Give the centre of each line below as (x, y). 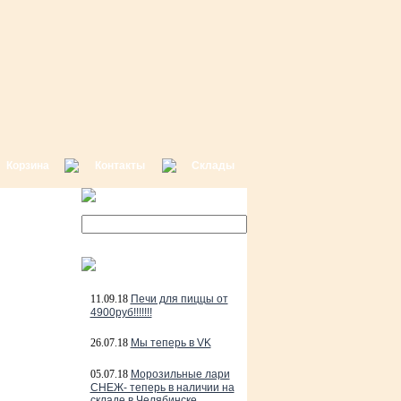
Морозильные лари (180, 374)
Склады (213, 166)
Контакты (120, 166)
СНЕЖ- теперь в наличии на (162, 388)
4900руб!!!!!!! (121, 312)
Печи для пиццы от (179, 299)
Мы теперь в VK (171, 343)
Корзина (28, 166)
